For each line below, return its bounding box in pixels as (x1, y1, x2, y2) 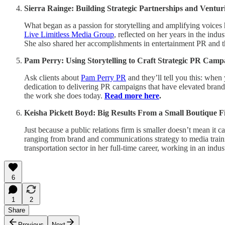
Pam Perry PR (81, 73, 126, 82)
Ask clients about (24, 73, 81, 82)
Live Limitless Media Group (24, 30, 114, 39)
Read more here (104, 91, 159, 100)
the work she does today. (24, 91, 104, 100)
